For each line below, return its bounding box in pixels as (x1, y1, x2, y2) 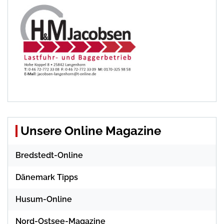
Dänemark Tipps (15, 172, 78, 182)
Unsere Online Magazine (20, 123, 161, 138)
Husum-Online (15, 194, 72, 204)
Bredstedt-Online (15, 150, 83, 160)
